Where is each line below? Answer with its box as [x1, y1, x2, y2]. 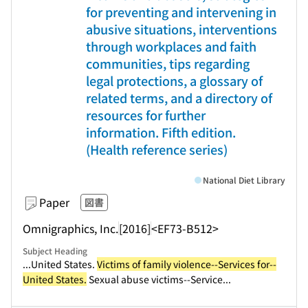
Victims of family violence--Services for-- [97, 257, 276, 271]
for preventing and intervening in [86, 3, 276, 21]
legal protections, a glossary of [86, 71, 263, 89]
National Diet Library [203, 174, 285, 186]
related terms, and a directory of [86, 89, 272, 107]
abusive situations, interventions [86, 20, 277, 38]
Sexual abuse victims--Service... [87, 272, 231, 286]
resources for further [86, 106, 206, 124]
